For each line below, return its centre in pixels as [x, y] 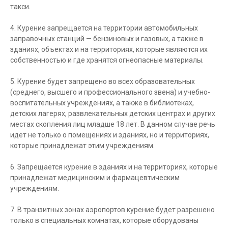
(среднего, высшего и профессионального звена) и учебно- [110, 92]
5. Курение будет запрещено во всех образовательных [103, 81]
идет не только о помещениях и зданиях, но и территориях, [110, 135]
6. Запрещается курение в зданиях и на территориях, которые [114, 167]
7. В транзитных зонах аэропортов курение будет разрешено [112, 210]
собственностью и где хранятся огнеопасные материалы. [107, 60]
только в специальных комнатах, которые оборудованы [104, 220]
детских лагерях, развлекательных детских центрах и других [113, 113]
